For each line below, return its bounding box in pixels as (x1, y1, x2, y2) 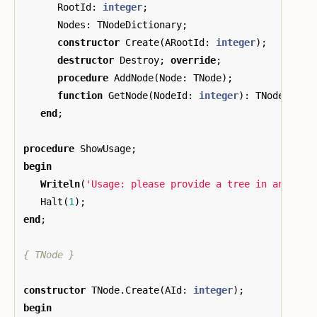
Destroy (120, 54, 159, 66)
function (57, 89, 103, 101)
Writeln (40, 178, 80, 190)
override (171, 54, 216, 66)
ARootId (165, 36, 204, 48)
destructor (57, 54, 114, 66)
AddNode (114, 71, 154, 83)
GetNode (108, 89, 148, 101)
